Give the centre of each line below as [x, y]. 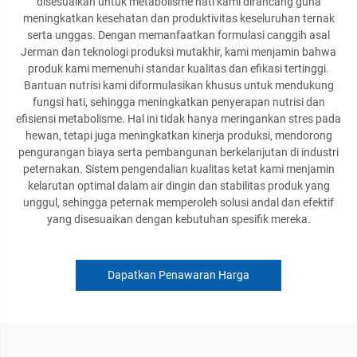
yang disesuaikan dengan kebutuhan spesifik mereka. [178, 219]
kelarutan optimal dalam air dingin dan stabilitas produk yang [178, 186]
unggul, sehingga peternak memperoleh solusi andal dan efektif [178, 202]
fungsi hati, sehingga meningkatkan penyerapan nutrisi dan [178, 102]
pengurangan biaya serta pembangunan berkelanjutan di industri [178, 152]
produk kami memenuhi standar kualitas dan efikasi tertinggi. [178, 69]
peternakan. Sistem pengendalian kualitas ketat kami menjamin [178, 169]
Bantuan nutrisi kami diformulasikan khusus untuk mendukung [178, 85]
